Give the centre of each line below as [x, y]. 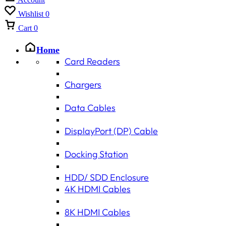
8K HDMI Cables [97, 212]
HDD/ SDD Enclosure [107, 177]
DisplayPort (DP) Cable [111, 131]
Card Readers [92, 61]
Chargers [83, 84]
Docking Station [96, 154]
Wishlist [31, 14]
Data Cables [90, 108]
